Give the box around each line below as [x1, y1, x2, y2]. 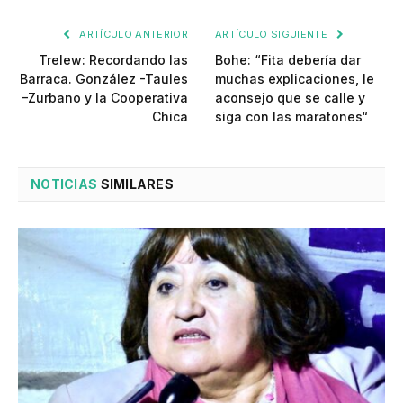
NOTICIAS [31, 175, 98, 192]
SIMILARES [97, 175, 175, 192]
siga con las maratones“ [215, 108, 368, 124]
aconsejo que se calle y [215, 89, 365, 105]
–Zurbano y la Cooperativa [22, 89, 188, 105]
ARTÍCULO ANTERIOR [76, 27, 188, 40]
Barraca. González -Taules [20, 70, 188, 86]
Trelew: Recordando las [39, 51, 188, 67]
